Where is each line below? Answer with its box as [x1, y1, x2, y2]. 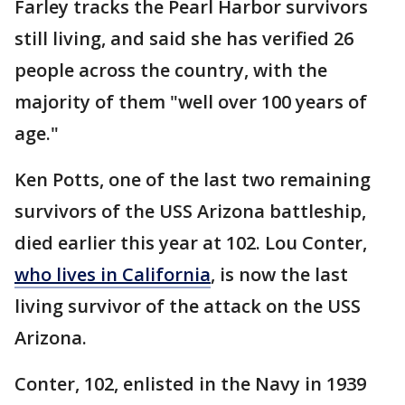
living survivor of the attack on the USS [14, 294, 361, 318]
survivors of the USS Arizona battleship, [14, 199, 366, 223]
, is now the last [211, 262, 348, 287]
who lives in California [14, 262, 211, 287]
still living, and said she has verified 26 [14, 26, 353, 51]
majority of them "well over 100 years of [14, 89, 367, 114]
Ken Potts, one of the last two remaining [14, 167, 371, 192]
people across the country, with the [14, 58, 327, 82]
